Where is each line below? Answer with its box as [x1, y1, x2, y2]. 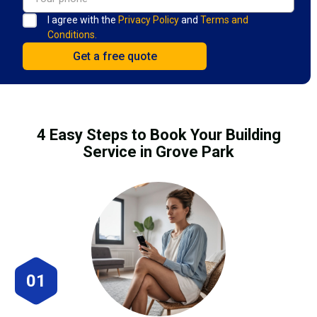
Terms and [200, 13, 248, 25]
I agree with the [47, 13, 118, 25]
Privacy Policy [118, 13, 179, 25]
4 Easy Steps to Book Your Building [36, 125, 281, 144]
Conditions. [47, 28, 97, 40]
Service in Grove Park [83, 142, 234, 161]
